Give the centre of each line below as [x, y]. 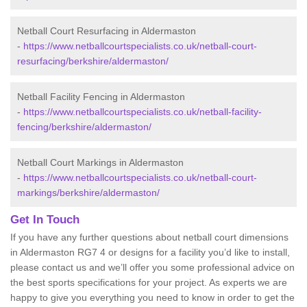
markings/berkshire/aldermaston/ [88, 193]
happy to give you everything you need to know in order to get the [152, 297]
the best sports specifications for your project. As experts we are [149, 282]
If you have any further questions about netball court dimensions [149, 237]
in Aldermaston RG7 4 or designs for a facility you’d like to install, [150, 252]
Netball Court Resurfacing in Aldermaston [107, 31]
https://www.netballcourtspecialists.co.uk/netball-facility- [143, 112]
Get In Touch [45, 220]
